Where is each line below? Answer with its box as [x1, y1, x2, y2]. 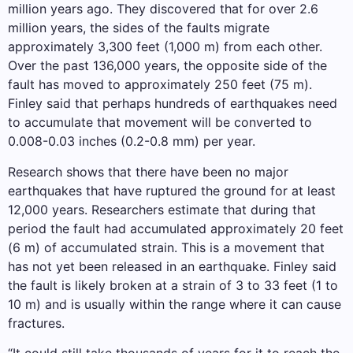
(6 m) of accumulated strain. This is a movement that [8, 239, 325, 255]
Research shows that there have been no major [8, 163, 288, 180]
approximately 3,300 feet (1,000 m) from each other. [8, 39, 322, 55]
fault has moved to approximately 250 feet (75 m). [8, 76, 312, 93]
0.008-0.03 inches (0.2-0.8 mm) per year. [8, 133, 255, 150]
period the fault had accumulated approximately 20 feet [8, 220, 344, 236]
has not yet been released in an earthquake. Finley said [8, 258, 336, 274]
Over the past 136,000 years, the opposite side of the [8, 58, 327, 74]
